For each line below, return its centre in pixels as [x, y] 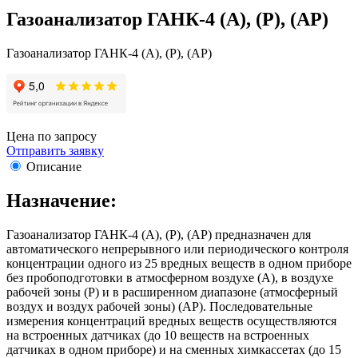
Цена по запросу [52, 136]
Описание [54, 166]
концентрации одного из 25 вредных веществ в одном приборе [179, 263]
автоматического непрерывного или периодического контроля [177, 249]
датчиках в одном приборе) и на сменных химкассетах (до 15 [174, 349]
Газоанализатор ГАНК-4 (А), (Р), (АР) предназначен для [159, 234]
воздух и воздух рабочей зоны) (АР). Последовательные [159, 306]
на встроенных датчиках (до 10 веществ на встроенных [158, 335]
